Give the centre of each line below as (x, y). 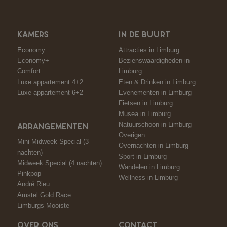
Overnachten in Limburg (154, 146)
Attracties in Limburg (149, 50)
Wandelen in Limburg (149, 167)
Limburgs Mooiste (43, 206)
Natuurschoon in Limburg (155, 125)
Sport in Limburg (143, 157)
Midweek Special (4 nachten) (60, 163)
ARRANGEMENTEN (53, 127)
